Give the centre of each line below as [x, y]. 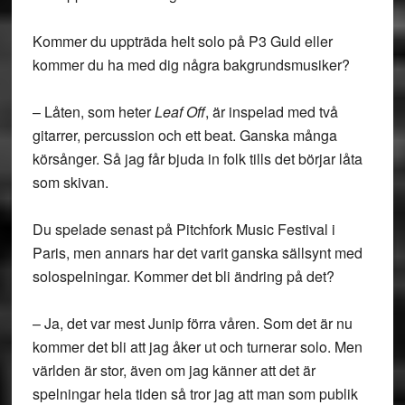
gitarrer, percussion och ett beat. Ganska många [184, 135]
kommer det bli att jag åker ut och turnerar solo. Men [197, 347]
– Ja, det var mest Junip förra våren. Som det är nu [192, 323]
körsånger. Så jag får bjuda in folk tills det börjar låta [197, 159]
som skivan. [70, 182]
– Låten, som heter [93, 112]
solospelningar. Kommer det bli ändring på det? [183, 276]
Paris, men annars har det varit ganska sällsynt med [197, 253]
